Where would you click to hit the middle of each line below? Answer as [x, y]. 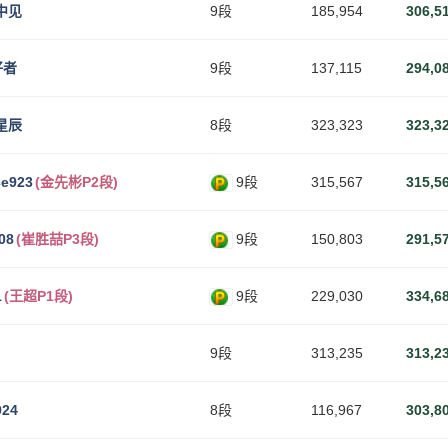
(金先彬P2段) [76, 182]
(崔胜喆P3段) [57, 239]
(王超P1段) [38, 296]
